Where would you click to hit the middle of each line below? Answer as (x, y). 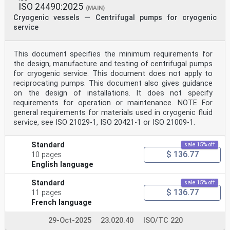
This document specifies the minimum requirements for (113, 54)
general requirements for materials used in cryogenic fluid (113, 112)
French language (62, 202)
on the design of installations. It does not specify (113, 93)
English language (63, 164)
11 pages (47, 193)
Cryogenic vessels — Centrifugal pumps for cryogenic (115, 17)
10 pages (47, 155)
